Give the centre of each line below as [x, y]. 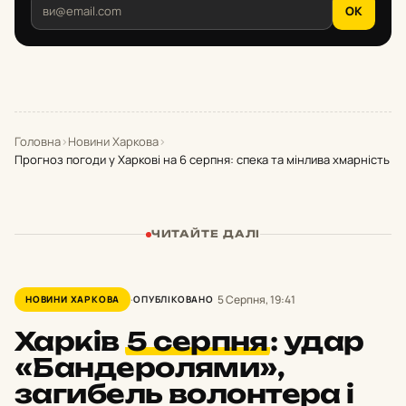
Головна [38, 141]
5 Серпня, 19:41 [256, 299]
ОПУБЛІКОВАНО [174, 299]
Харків [70, 341]
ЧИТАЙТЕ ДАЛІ [206, 234]
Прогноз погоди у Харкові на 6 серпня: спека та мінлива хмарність [202, 159]
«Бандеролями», [150, 367]
